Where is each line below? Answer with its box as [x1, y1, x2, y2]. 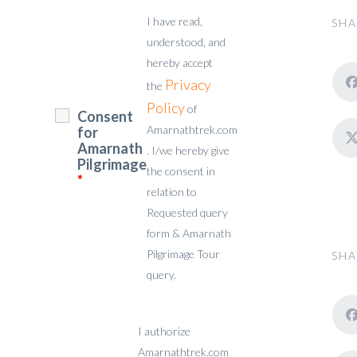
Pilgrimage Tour [147, 247, 220, 261]
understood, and [147, 35, 226, 49]
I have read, [147, 14, 202, 28]
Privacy [165, 76, 211, 93]
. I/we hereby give [147, 143, 229, 157]
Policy [147, 99, 185, 116]
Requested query [147, 206, 228, 219]
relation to [147, 185, 197, 198]
